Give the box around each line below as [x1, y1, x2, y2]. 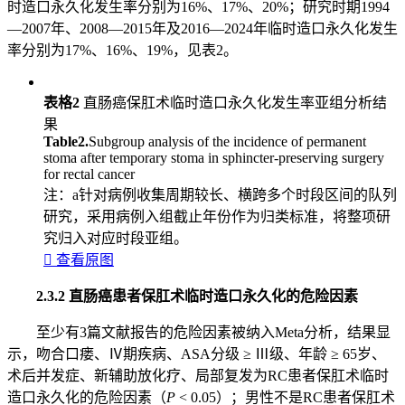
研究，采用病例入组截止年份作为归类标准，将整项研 [43, 209, 391, 225]
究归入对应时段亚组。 [43, 231, 188, 247]
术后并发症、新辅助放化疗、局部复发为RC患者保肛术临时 [7, 368, 389, 384]
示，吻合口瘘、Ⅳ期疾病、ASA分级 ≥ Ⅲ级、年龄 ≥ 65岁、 [7, 346, 386, 363]
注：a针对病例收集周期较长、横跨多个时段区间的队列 [43, 187, 397, 203]
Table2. [43, 134, 89, 150]
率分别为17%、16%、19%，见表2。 [7, 42, 238, 59]
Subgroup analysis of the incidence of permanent [89, 134, 366, 150]
